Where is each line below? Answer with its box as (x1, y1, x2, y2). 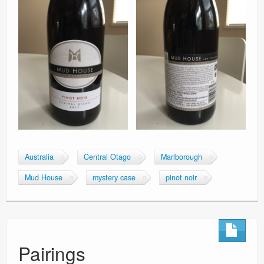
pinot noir (166, 171, 197, 183)
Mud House (25, 171, 62, 183)
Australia (25, 151, 54, 162)
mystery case (93, 171, 136, 183)
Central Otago (84, 151, 131, 162)
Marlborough (161, 151, 202, 162)
